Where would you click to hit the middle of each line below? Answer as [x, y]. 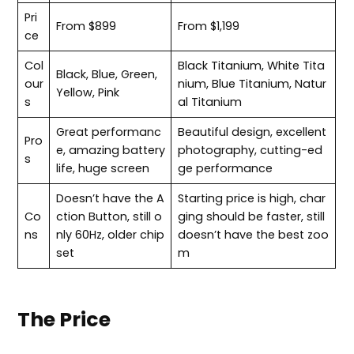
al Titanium [209, 102]
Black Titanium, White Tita [251, 66]
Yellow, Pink [87, 93]
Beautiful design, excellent [252, 132]
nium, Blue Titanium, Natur [252, 84]
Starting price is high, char [251, 199]
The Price [64, 320]
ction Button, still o [109, 217]
